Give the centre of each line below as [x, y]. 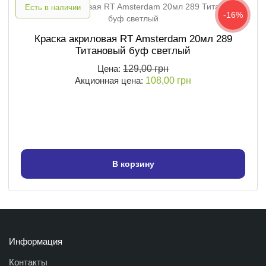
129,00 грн [146, 69]
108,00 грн [168, 81]
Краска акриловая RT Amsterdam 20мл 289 [133, 39]
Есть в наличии [53, 8]
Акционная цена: [110, 81]
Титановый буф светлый [133, 51]
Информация [36, 242]
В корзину [133, 164]
